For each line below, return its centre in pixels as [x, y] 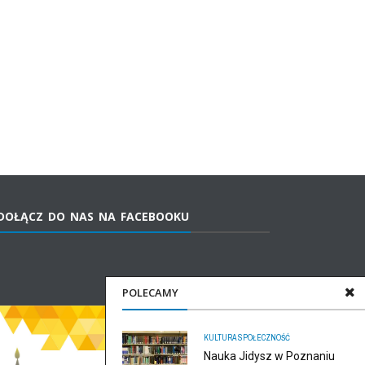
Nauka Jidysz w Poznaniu [269, 356]
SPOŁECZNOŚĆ [264, 338]
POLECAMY [150, 292]
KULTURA [220, 338]
